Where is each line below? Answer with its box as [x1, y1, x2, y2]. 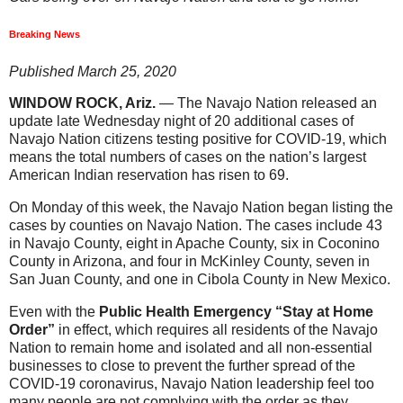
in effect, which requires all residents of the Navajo [55, 322, 378, 338]
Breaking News [9, 28, 80, 40]
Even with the [9, 304, 99, 320]
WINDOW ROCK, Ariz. [9, 95, 156, 112]
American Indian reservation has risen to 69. [9, 167, 289, 184]
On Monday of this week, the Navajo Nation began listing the [9, 200, 393, 216]
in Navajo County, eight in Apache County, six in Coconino [9, 236, 380, 252]
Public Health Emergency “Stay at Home [99, 304, 373, 320]
